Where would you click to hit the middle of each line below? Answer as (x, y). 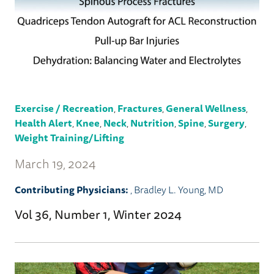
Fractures (140, 109)
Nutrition (152, 123)
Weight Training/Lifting (69, 138)
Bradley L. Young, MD (179, 190)
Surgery (226, 123)
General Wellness (206, 109)
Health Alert (43, 123)
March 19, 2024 (55, 164)
